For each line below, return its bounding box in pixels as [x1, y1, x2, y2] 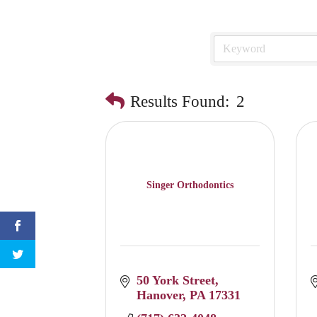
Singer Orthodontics [146, 179, 234, 190]
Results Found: [130, 92, 230, 110]
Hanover [136, 288, 183, 303]
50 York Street [136, 273, 215, 288]
